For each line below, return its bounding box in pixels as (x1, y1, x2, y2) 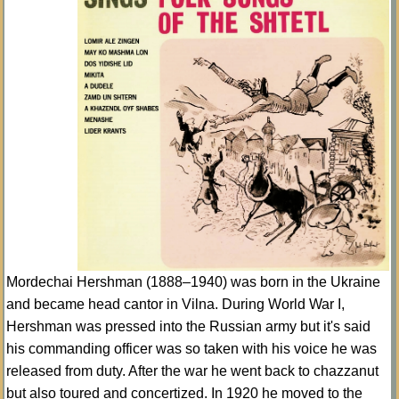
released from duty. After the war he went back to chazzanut (6, 362, 379, 379)
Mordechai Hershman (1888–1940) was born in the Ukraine (6, 273, 380, 289)
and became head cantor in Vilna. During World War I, (6, 296, 345, 312)
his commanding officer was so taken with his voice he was (6, 340, 377, 356)
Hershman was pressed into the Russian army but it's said (6, 318, 370, 334)
